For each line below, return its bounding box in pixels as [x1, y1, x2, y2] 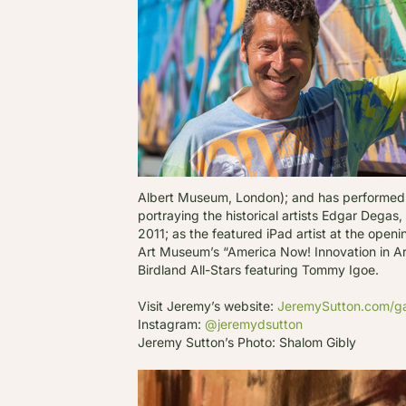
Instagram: [138, 315, 205, 332]
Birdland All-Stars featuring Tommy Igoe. [138, 261, 379, 277]
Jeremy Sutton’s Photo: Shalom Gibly [138, 333, 356, 350]
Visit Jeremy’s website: [138, 297, 277, 314]
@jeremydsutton [205, 315, 303, 332]
